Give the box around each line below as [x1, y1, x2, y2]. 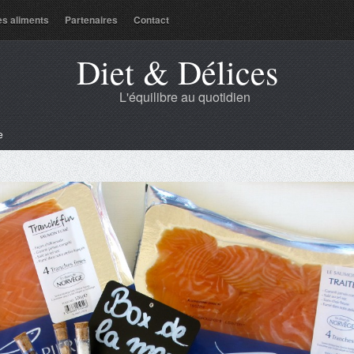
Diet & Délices [76, 50, 278, 94]
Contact [134, 13, 169, 27]
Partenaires [65, 13, 118, 27]
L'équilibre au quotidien [119, 88, 250, 106]
